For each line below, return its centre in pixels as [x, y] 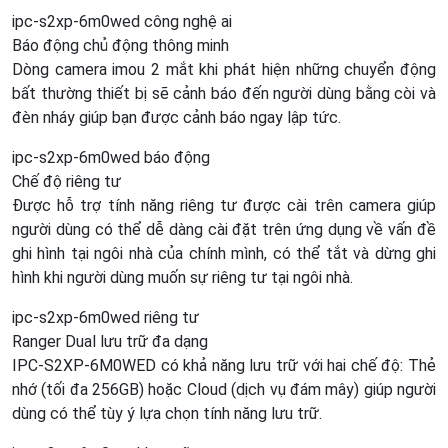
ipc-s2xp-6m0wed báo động [111, 158]
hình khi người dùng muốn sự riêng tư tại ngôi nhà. [182, 278]
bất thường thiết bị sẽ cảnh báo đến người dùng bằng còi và [224, 94]
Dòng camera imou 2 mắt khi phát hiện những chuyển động [224, 70]
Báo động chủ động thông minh [120, 46]
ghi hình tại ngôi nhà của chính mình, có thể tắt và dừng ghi [224, 254]
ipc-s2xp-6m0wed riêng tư [105, 318]
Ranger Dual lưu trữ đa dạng [110, 342]
